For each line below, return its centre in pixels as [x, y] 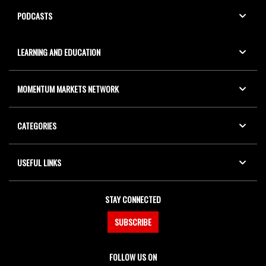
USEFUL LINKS [39, 162]
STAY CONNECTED [133, 199]
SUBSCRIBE [133, 221]
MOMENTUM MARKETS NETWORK [68, 88]
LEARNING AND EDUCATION [59, 52]
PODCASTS [35, 15]
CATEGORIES [37, 125]
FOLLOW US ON [133, 256]
